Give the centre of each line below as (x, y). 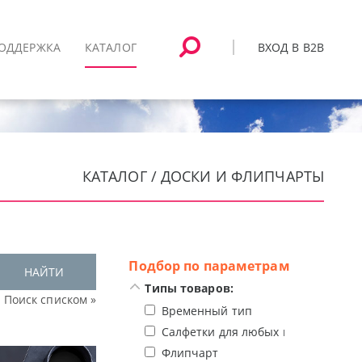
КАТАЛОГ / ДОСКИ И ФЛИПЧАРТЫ (203, 176)
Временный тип (207, 311)
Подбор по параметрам (209, 266)
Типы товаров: (189, 288)
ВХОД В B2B (290, 47)
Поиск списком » (50, 299)
